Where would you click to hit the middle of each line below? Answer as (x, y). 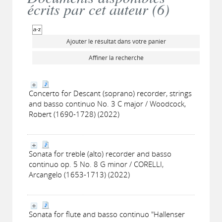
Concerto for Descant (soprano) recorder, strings (110, 93)
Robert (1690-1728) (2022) (74, 114)
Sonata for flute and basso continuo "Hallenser (107, 214)
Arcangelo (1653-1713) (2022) (79, 174)
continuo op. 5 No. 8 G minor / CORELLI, (96, 164)
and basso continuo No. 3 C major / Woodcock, (107, 104)
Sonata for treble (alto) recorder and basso (100, 154)
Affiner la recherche (116, 58)
